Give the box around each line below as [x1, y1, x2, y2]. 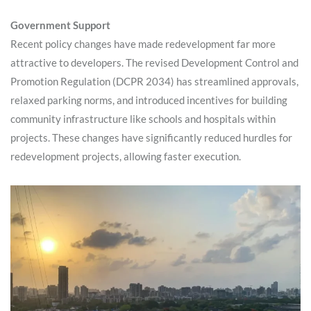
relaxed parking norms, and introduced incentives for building [10, 93, 287, 106]
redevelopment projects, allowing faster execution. [10, 149, 241, 162]
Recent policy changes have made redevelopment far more [10, 37, 276, 50]
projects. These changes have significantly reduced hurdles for [10, 131, 292, 144]
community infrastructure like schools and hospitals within [10, 112, 276, 125]
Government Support [10, 18, 110, 31]
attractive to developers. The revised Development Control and [10, 56, 299, 69]
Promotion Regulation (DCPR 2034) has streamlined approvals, [10, 74, 299, 87]
